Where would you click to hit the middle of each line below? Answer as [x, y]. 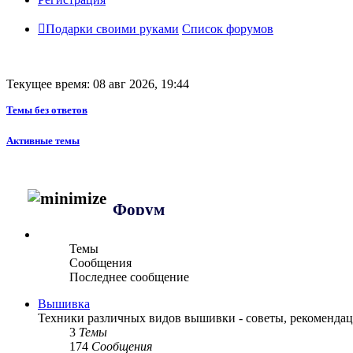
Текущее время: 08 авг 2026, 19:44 [98, 84]
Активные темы [43, 140]
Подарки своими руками [112, 29]
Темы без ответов [47, 110]
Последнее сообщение [129, 277]
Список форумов [228, 29]
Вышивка [64, 303]
